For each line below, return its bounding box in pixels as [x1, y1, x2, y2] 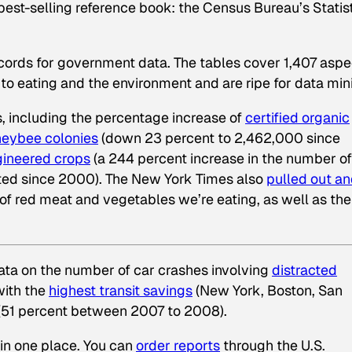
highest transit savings [49, 280, 192, 299]
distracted [272, 260, 337, 279]
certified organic [245, 108, 350, 127]
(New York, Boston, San [192, 280, 343, 299]
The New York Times [105, 170, 233, 189]
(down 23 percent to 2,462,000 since [98, 129, 340, 148]
